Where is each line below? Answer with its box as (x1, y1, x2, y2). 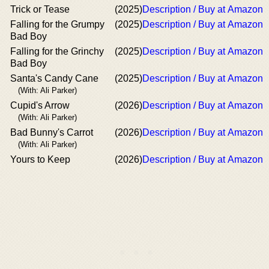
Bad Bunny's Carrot (10, 127, 93, 138)
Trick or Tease (10, 4, 70, 14)
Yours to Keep (10, 154, 70, 165)
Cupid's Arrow (10, 100, 70, 110)
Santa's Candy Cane (10, 73, 98, 83)
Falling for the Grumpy (10, 19, 104, 29)
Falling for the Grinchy (10, 46, 104, 56)
